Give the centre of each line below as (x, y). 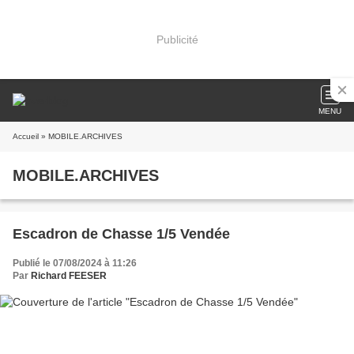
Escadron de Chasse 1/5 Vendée (121, 234)
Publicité (177, 39)
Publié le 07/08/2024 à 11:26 (75, 263)
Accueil (26, 136)
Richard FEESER (69, 276)
